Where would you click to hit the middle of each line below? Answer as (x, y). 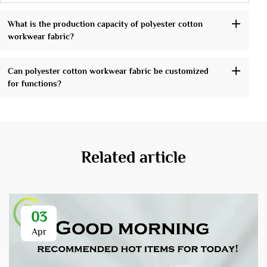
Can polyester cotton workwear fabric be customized (108, 71)
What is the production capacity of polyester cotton (105, 24)
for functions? (34, 83)
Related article (133, 157)
